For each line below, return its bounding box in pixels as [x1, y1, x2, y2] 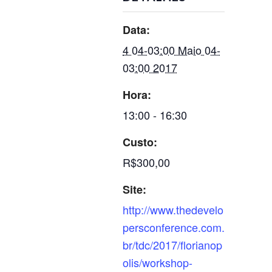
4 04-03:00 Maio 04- [123, 42, 220, 58]
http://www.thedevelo [123, 202, 223, 217]
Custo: [123, 134, 157, 150]
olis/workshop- [123, 254, 192, 270]
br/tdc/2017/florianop [123, 237, 222, 253]
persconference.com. [123, 219, 225, 235]
